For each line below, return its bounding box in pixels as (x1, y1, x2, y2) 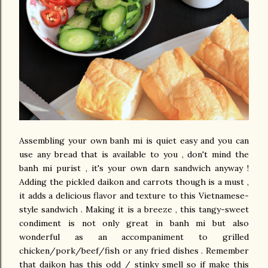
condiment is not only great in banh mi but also (19, 217, 249, 229)
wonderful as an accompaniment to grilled (19, 231, 249, 242)
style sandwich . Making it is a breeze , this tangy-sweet (19, 203, 249, 215)
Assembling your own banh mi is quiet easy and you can (19, 135, 249, 146)
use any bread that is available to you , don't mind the (19, 148, 249, 160)
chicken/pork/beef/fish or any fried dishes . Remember (19, 245, 249, 256)
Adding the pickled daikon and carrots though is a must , (19, 176, 249, 187)
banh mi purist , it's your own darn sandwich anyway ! (19, 162, 249, 173)
